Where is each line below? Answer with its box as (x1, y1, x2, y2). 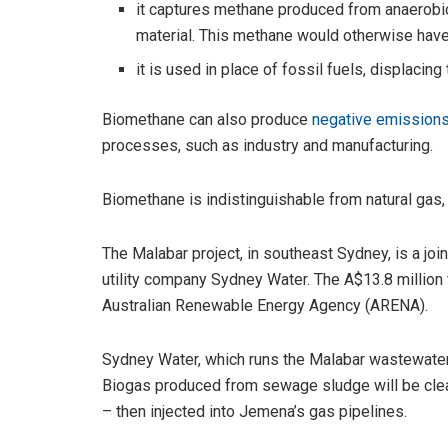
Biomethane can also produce (102, 109, 312, 129)
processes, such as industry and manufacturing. (102, 135, 433, 155)
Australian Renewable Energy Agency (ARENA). (102, 295, 428, 315)
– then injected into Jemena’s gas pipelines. (102, 401, 407, 421)
